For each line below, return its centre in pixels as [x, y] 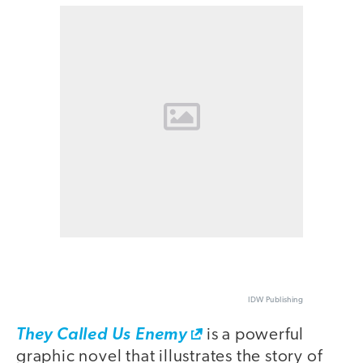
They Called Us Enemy [102, 335]
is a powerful [254, 335]
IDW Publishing [275, 300]
